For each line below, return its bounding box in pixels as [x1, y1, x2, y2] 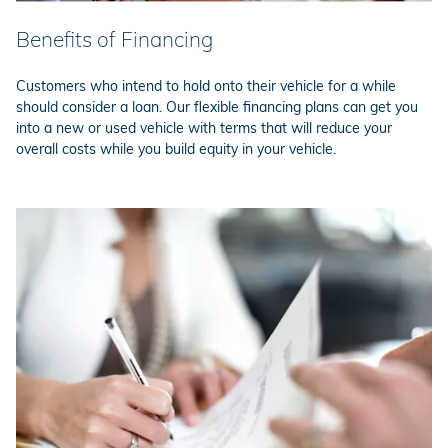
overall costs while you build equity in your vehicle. [16, 140, 336, 158]
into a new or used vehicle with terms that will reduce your [16, 119, 392, 137]
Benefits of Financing [16, 26, 213, 52]
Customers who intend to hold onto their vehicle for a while [16, 77, 396, 95]
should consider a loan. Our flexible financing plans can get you [16, 98, 418, 116]
